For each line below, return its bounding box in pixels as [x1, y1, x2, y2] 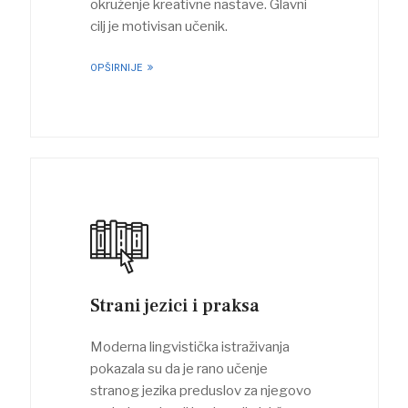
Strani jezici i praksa [89, 292, 260, 318]
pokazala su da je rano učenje [89, 360, 268, 377]
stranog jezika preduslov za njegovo [89, 382, 311, 399]
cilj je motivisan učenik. [89, 17, 228, 35]
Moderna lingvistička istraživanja [89, 338, 290, 355]
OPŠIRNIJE [89, 61, 145, 74]
